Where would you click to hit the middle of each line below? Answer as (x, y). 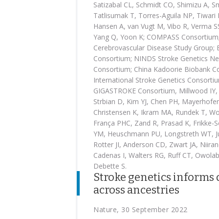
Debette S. (110, 166)
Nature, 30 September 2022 (141, 209)
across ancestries (136, 190)
